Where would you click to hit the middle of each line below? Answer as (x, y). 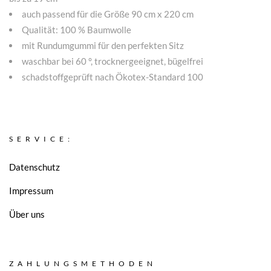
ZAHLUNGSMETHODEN (83, 264)
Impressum (31, 191)
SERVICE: (41, 139)
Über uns (27, 214)
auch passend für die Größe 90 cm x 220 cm (108, 14)
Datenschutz (34, 167)
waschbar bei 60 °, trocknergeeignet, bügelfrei (113, 61)
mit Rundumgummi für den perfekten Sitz (103, 46)
